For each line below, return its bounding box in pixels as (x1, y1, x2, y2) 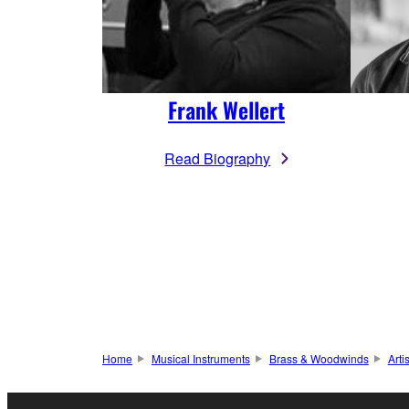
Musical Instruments (151, 351, 250, 367)
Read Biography (164, 148, 271, 170)
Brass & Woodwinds (268, 351, 369, 367)
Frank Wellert (168, 93, 285, 127)
